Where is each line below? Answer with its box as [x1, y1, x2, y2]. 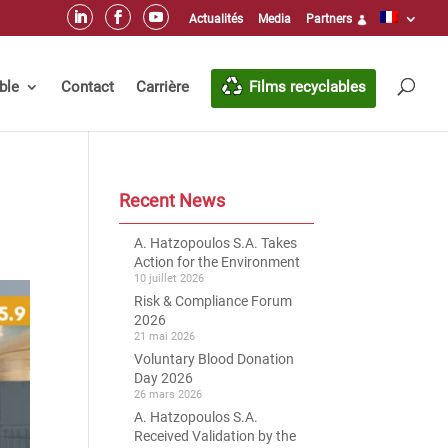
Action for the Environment [134, 254, 301, 270]
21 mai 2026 [134, 330, 196, 343]
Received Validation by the [134, 428, 297, 444]
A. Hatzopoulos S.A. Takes [134, 235, 298, 251]
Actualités [189, 12, 243, 26]
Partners [306, 12, 355, 26]
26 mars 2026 [134, 388, 203, 401]
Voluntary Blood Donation [134, 351, 295, 367]
